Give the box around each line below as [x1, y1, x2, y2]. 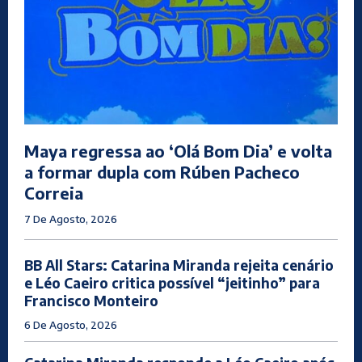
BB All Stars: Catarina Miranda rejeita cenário [24, 256, 334, 275]
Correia [24, 183, 83, 204]
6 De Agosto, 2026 [24, 318, 117, 332]
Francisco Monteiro [24, 292, 158, 310]
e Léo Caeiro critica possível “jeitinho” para [24, 274, 320, 293]
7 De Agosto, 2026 [24, 213, 117, 226]
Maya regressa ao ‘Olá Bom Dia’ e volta [24, 141, 332, 162]
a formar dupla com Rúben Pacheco [24, 162, 300, 183]
